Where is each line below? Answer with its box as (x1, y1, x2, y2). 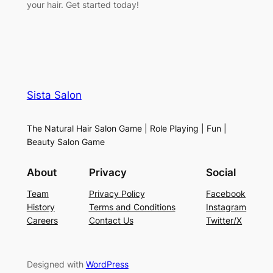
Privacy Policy (88, 188, 145, 199)
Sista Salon (26, 89, 82, 102)
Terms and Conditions (88, 201, 175, 212)
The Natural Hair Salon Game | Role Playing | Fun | (26, 123, 227, 134)
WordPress (85, 258, 129, 269)
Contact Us (88, 214, 133, 225)
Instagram (206, 201, 247, 212)
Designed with (26, 258, 86, 269)
